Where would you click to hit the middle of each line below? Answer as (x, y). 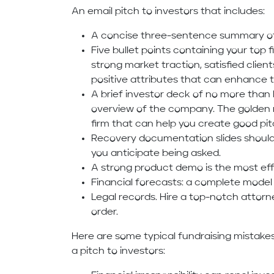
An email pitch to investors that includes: (170, 12)
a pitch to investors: (119, 252)
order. (105, 213)
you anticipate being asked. (156, 154)
